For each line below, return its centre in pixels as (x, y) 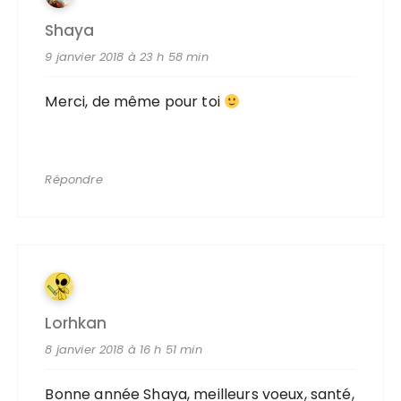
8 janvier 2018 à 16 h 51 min (124, 350)
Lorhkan (76, 323)
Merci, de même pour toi (135, 102)
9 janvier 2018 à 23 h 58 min (127, 57)
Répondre (74, 179)
